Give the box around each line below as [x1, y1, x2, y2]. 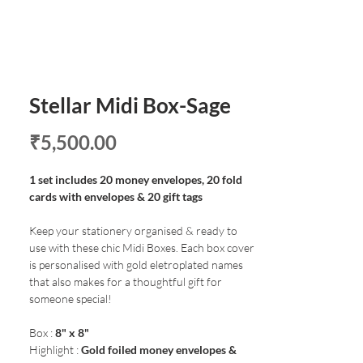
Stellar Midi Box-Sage [29, 92, 231, 118]
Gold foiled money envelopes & [81, 343, 237, 357]
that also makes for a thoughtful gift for [29, 275, 222, 288]
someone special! [29, 292, 114, 305]
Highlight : [29, 343, 81, 357]
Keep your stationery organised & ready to [29, 224, 237, 237]
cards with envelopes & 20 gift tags [29, 190, 203, 203]
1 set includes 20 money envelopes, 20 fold [29, 173, 242, 186]
